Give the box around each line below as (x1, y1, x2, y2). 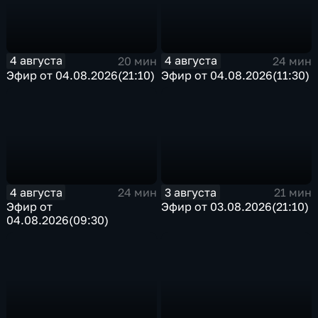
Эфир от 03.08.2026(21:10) (161, 199, 309, 214)
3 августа (165, 185, 217, 199)
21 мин (273, 185, 312, 200)
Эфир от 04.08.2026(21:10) (6, 67, 155, 82)
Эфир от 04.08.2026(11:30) (161, 67, 310, 82)
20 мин (117, 53, 157, 68)
